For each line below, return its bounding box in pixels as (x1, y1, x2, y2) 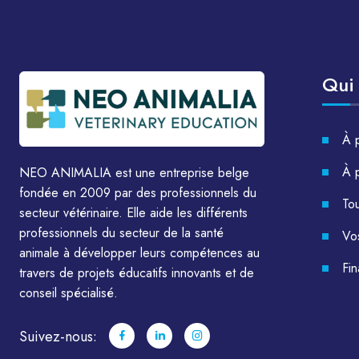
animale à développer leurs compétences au (19, 243, 260, 262)
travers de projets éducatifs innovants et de (19, 263, 254, 282)
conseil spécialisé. (19, 283, 118, 302)
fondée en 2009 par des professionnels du (19, 183, 256, 202)
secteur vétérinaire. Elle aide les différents (19, 203, 248, 222)
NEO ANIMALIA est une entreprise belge (19, 163, 249, 182)
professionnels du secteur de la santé (19, 223, 224, 242)
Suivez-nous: (19, 325, 97, 347)
